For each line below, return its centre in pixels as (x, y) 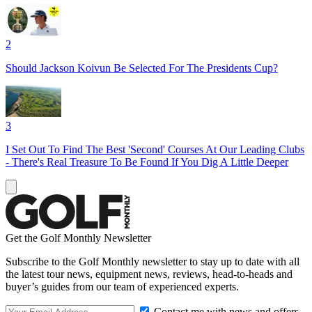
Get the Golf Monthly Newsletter (78, 237)
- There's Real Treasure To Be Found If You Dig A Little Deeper (147, 162)
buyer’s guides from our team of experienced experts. (122, 286)
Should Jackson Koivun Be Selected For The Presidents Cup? (142, 68)
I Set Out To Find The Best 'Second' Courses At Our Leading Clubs (155, 149)
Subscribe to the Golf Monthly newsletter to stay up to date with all (153, 261)
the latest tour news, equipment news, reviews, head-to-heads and (149, 274)
